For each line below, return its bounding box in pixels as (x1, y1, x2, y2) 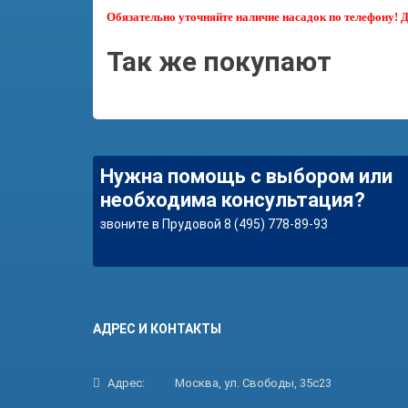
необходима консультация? (99, 189, 365, 211)
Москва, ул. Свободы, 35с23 (172, 376, 331, 390)
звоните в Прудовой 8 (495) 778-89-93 (99, 217, 328, 231)
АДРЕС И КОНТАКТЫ (93, 321, 221, 336)
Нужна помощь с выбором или (99, 165, 393, 188)
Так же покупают (107, 46, 331, 77)
